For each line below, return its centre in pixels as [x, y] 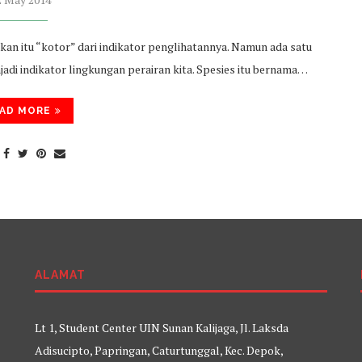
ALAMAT [60, 275]
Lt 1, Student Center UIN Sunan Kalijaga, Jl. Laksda [161, 328]
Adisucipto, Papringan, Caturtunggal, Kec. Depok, [158, 350]
